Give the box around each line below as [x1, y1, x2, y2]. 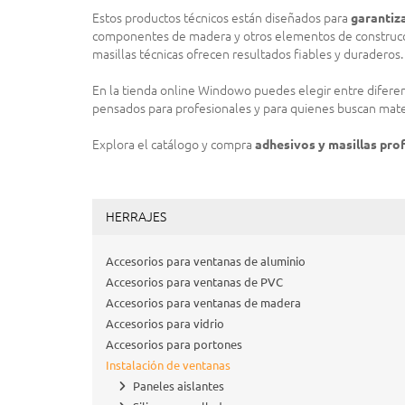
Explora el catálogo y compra [92, 137, 255, 152]
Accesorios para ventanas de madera [106, 297, 301, 309]
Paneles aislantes [133, 380, 224, 392]
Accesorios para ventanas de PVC [106, 276, 283, 288]
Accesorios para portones [106, 338, 242, 351]
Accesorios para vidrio [106, 317, 224, 330]
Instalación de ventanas [106, 359, 231, 372]
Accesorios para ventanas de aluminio [106, 255, 306, 268]
